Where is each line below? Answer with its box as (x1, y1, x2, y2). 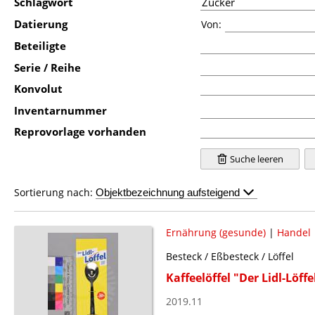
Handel (276, 225, 311, 239)
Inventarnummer (14, 103, 107, 117)
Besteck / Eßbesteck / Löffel (165, 249, 294, 263)
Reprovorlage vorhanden (14, 124, 146, 139)
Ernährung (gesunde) (165, 225, 266, 239)
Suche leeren (227, 152, 283, 165)
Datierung (14, 16, 67, 31)
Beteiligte (14, 38, 66, 53)
